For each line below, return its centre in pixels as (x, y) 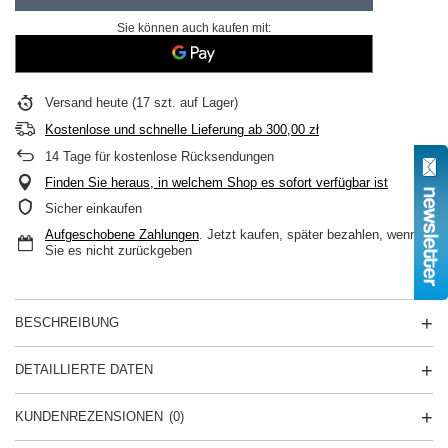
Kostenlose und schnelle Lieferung (144, 129)
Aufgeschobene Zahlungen (122, 234)
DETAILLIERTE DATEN (84, 369)
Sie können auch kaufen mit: (194, 28)
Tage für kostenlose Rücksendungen (166, 156)
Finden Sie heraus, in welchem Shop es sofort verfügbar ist (216, 182)
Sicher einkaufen (93, 208)
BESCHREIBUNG (67, 322)
